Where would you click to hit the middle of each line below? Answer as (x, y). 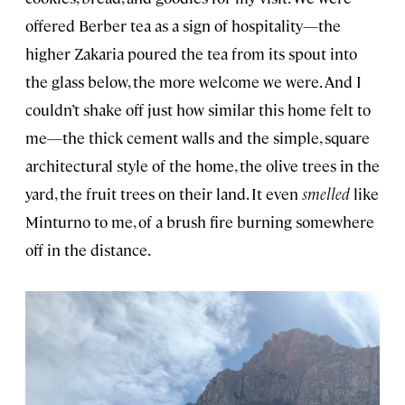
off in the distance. (88, 249)
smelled (326, 193)
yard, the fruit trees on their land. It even (164, 193)
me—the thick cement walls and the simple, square (198, 137)
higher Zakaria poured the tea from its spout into (191, 53)
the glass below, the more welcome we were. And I (193, 81)
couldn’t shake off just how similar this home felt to (198, 109)
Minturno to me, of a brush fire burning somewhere (200, 221)
